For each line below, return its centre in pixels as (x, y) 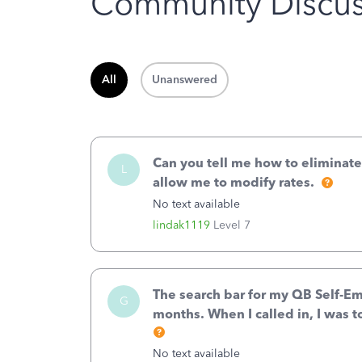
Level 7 (232, 225)
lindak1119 (181, 225)
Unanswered (185, 80)
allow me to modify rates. (234, 182)
